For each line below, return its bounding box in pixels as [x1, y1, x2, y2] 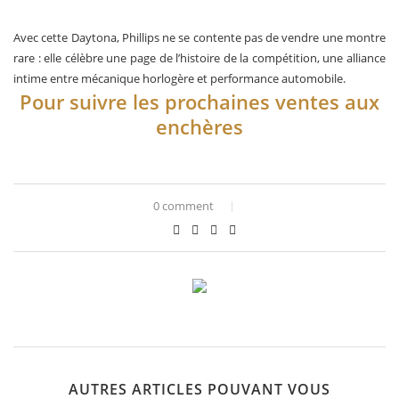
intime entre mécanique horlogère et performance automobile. [13, 69, 346, 86]
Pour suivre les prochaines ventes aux [20, 87, 379, 115]
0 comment [153, 197, 214, 214]
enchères [156, 112, 243, 140]
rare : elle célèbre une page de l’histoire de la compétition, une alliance [13, 49, 386, 66]
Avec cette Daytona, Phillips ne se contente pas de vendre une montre [13, 28, 386, 45]
